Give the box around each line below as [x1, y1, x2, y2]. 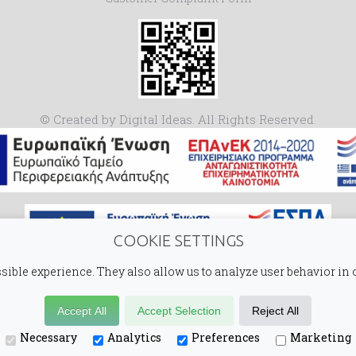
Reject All [252, 304, 299, 317]
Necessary [19, 330, 77, 345]
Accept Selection [137, 304, 221, 317]
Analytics [106, 330, 161, 345]
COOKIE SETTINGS [112, 231, 244, 250]
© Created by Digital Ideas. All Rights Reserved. [40, 111, 316, 127]
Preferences [191, 330, 260, 345]
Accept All [57, 304, 106, 317]
